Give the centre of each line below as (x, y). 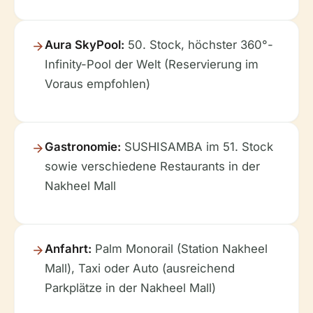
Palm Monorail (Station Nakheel (180, 249)
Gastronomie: (83, 147)
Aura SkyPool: (85, 45)
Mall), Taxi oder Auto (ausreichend (140, 269)
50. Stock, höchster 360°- (199, 45)
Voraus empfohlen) (97, 84)
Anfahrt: (68, 249)
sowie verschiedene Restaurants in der (152, 167)
